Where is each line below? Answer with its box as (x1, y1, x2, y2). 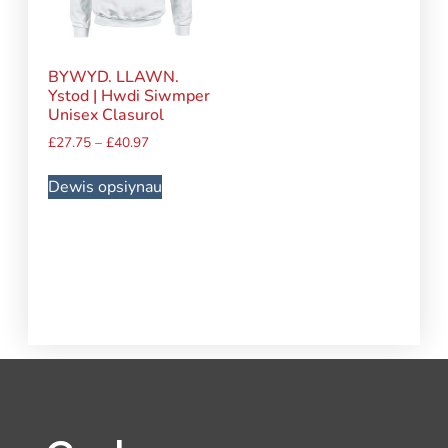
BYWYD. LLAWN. (48, 65, 180, 88)
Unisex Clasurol (48, 103, 165, 126)
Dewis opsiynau (48, 176, 163, 199)
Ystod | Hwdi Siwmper (48, 84, 211, 107)
